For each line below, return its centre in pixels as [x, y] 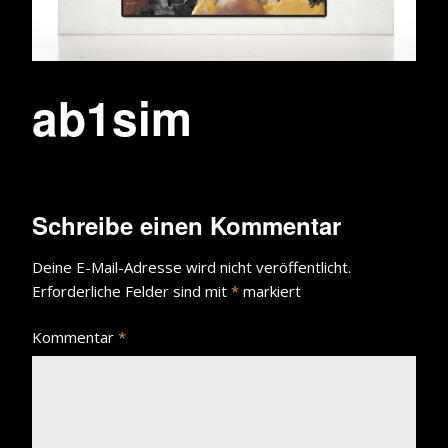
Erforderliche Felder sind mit [131, 290]
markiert [270, 290]
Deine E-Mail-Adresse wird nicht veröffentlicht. [191, 266]
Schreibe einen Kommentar [186, 224]
